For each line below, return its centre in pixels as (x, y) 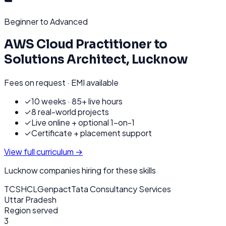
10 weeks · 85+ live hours (77, 101)
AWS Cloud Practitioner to (86, 44)
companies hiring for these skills (97, 170)
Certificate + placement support (92, 133)
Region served (31, 210)
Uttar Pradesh (30, 199)
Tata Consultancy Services (121, 189)
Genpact (54, 189)
